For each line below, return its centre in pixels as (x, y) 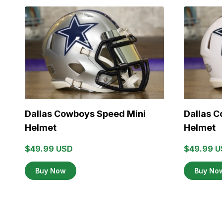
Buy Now (51, 171)
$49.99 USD (49, 149)
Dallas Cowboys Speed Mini (85, 114)
